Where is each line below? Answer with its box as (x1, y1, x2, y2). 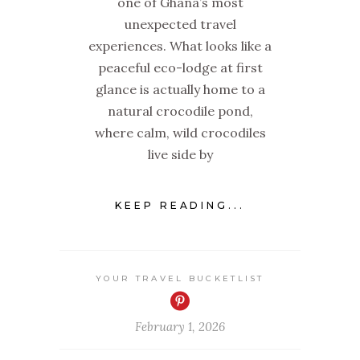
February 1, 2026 (135, 319, 225, 335)
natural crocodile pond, (107, 102, 253, 119)
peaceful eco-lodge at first (97, 59, 263, 76)
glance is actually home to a (95, 80, 265, 97)
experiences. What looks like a (88, 37, 272, 54)
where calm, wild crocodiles (94, 124, 266, 141)
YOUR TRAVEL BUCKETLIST (96, 273, 264, 284)
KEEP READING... (114, 199, 246, 212)
